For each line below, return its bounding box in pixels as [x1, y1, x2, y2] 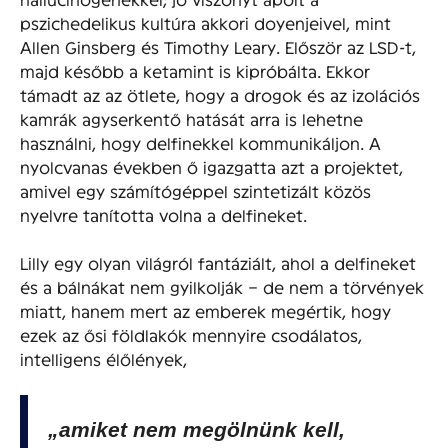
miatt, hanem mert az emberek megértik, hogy [20, 300, 391, 320]
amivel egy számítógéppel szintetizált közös [20, 180, 371, 200]
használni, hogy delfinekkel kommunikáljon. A [20, 132, 381, 152]
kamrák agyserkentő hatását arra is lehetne [20, 108, 363, 128]
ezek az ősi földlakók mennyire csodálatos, [20, 324, 362, 344]
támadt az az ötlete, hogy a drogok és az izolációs [20, 84, 420, 104]
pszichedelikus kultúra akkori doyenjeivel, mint [20, 12, 391, 32]
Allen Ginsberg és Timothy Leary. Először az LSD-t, [20, 36, 416, 56]
